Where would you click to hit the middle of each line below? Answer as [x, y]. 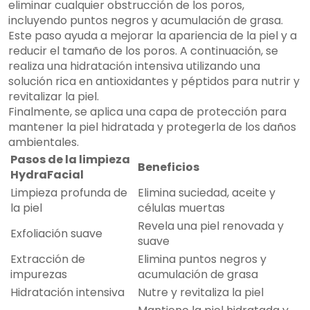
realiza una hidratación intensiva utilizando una [134, 66]
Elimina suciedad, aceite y [207, 193]
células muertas [181, 208]
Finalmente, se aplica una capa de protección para [147, 112]
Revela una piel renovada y [211, 226]
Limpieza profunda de [69, 193]
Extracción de [48, 259]
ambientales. [44, 143]
